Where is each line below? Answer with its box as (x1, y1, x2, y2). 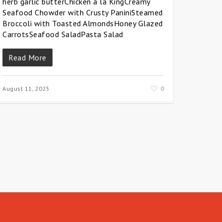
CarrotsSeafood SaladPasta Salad (2, 29, 123, 39)
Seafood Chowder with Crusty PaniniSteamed (2, 7, 163, 17)
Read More (8, 52, 47, 62)
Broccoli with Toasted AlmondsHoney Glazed (2, 18, 163, 28)
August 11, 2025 (2, 84, 50, 92)
